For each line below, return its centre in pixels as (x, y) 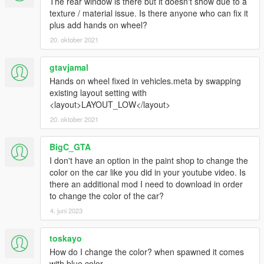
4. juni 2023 (66, 211)
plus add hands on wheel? (98, 25)
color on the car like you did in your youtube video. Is (148, 172)
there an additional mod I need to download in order (146, 184)
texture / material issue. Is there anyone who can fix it (149, 13)
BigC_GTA (70, 147)
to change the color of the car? (107, 196)
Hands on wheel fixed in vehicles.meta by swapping (145, 81)
